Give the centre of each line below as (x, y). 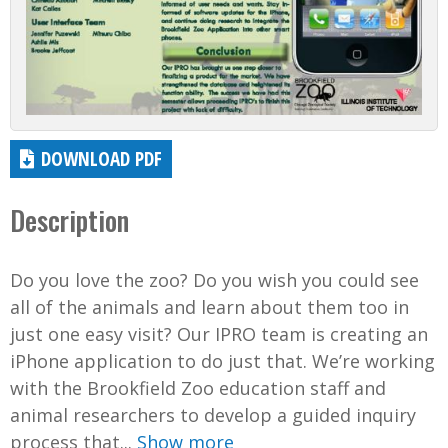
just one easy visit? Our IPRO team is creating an (219, 334)
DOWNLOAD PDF (102, 158)
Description (69, 220)
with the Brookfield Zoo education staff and (198, 388)
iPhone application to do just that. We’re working (222, 361)
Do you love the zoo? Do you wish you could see (214, 280)
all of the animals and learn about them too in (209, 307)
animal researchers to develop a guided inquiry (213, 415)
